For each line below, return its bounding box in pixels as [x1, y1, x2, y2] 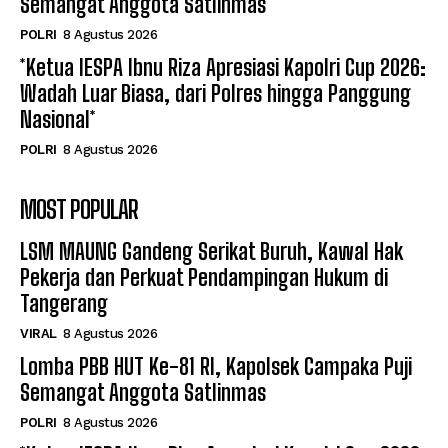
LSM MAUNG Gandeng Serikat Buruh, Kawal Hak [20, 238, 403, 266]
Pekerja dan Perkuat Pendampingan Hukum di [20, 264, 388, 292]
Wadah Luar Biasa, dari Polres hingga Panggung [20, 80, 411, 108]
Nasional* [20, 106, 96, 134]
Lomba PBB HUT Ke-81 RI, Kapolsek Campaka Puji [20, 353, 412, 381]
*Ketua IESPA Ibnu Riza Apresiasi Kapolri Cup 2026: [20, 54, 426, 82]
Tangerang [20, 290, 108, 318]
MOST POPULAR [20, 195, 138, 225]
